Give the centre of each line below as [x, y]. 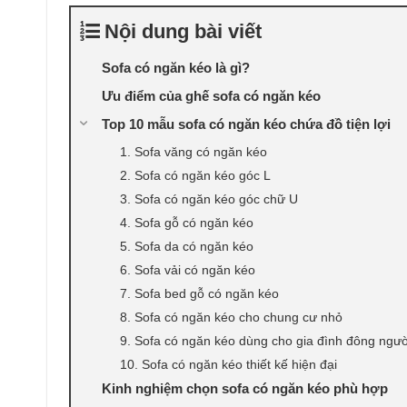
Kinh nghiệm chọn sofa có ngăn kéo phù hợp [245, 389]
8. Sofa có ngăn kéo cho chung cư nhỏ [231, 318]
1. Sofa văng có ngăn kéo [194, 152]
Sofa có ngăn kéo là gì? [176, 68]
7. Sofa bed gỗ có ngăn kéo [199, 294]
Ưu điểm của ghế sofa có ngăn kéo [211, 96]
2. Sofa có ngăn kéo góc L [195, 176]
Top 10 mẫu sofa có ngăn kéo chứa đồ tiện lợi [246, 124]
